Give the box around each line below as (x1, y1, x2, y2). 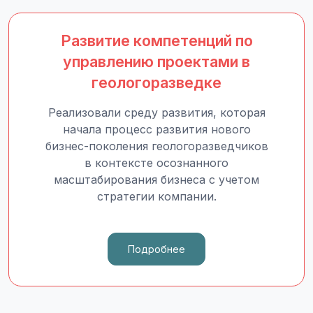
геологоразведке (92, 73, 221, 92)
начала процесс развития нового (62, 122, 251, 136)
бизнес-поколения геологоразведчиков (45, 139, 268, 153)
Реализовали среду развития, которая (48, 105, 265, 119)
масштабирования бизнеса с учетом (54, 173, 259, 187)
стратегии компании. (96, 189, 217, 203)
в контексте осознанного (85, 156, 228, 170)
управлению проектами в (63, 52, 250, 71)
